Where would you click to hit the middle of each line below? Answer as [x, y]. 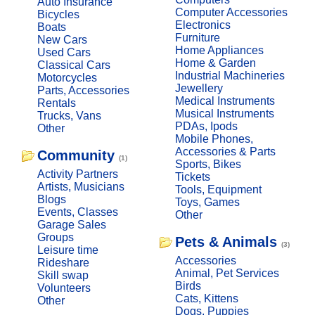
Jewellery [199, 88]
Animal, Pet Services [227, 273]
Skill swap [63, 275]
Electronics [202, 25]
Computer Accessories [231, 12]
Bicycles [58, 14]
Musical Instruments [224, 113]
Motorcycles [67, 77]
